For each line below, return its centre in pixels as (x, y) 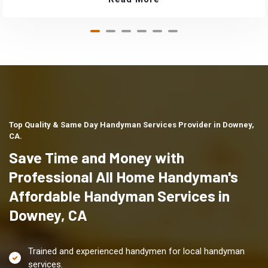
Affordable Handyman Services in (119, 196)
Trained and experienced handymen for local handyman (136, 251)
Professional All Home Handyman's (124, 177)
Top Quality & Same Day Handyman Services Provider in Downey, (132, 125)
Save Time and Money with (97, 158)
